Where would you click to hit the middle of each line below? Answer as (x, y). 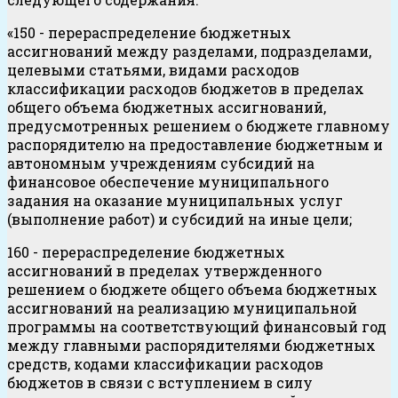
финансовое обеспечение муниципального (168, 181)
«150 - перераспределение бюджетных (149, 32)
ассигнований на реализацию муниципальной (182, 307)
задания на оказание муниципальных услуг (175, 200)
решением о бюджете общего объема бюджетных (192, 289)
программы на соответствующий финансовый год (197, 326)
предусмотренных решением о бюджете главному (199, 125)
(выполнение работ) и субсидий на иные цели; (179, 219)
